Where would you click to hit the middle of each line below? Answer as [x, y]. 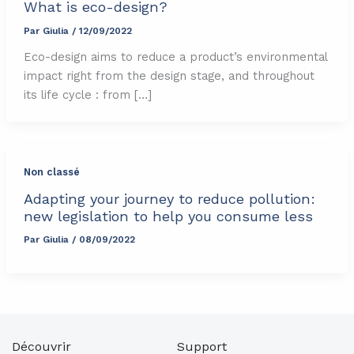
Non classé [51, 171]
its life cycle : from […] [87, 94]
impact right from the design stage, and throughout [169, 75]
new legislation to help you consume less [168, 216]
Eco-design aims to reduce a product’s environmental [175, 56]
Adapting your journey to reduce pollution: [169, 198]
